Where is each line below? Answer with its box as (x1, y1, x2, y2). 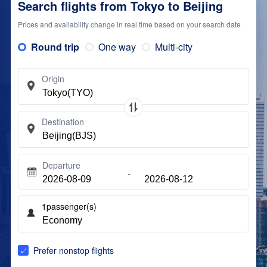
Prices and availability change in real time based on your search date (17, 19, 241, 29)
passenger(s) (46, 200, 97, 212)
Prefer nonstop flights (33, 244, 114, 256)
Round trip (30, 40, 79, 54)
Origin (41, 73, 64, 85)
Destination (41, 116, 84, 128)
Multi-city (154, 40, 193, 54)
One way (98, 40, 136, 54)
